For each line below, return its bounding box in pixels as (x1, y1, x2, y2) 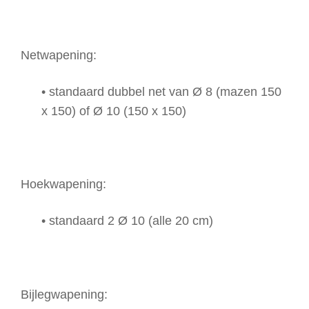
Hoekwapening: (21, 177, 106, 192)
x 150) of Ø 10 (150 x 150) (41, 103, 186, 118)
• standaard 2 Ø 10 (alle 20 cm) (41, 214, 213, 228)
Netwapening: (21, 48, 97, 62)
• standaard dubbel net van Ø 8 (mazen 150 (41, 84, 281, 99)
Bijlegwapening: (21, 287, 108, 301)
